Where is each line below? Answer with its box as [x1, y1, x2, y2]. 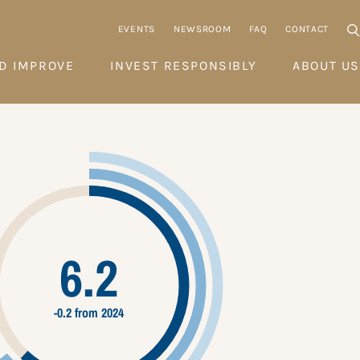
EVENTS [117, 23, 155, 35]
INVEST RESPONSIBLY [110, 58, 257, 74]
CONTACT [285, 23, 329, 35]
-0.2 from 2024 [54, 303, 125, 321]
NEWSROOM [173, 23, 231, 35]
